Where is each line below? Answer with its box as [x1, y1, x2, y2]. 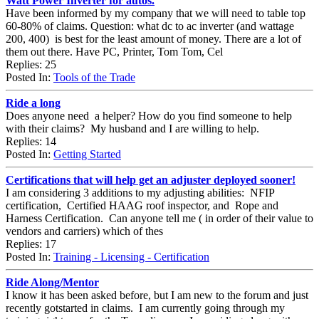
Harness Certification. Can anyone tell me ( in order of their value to [6, 211, 313, 224]
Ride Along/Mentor [6, 276, 99, 288]
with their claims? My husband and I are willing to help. [6, 122, 259, 135]
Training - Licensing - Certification [53, 250, 209, 263]
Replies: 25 [6, 58, 56, 70]
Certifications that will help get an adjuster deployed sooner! [6, 173, 296, 186]
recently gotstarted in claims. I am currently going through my [6, 301, 285, 314]
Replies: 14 [6, 135, 56, 147]
